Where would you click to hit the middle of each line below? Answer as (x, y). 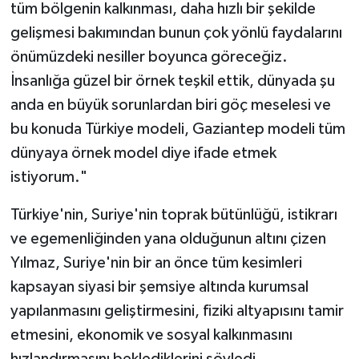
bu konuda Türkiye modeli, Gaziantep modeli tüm (177, 129)
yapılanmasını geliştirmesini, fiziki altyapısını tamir (177, 311)
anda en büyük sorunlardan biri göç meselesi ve (170, 105)
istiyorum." (48, 177)
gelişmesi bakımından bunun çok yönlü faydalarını (176, 32)
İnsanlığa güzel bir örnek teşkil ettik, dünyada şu (172, 81)
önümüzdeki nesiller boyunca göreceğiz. (149, 56)
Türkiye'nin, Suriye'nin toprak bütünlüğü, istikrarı (173, 214)
